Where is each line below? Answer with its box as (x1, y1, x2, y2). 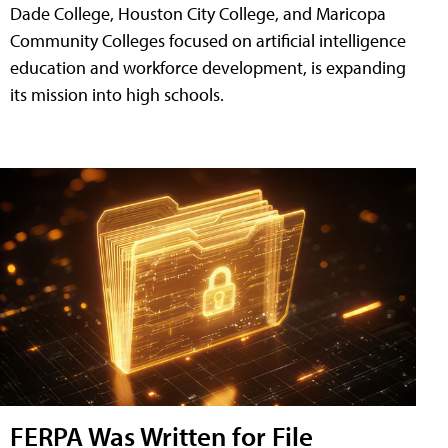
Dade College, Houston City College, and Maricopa (10, 2, 386, 26)
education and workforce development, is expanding (10, 56, 406, 80)
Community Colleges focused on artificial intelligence (10, 29, 406, 53)
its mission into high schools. (10, 83, 224, 107)
